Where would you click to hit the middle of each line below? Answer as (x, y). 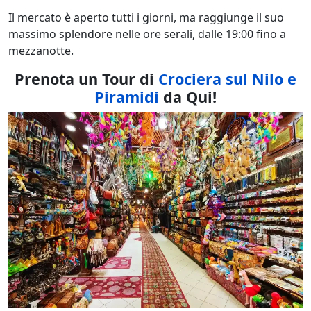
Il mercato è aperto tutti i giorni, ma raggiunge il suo (146, 17)
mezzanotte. (41, 50)
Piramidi (127, 96)
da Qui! (188, 96)
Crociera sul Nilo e (227, 78)
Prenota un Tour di (86, 78)
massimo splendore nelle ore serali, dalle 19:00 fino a (147, 34)
